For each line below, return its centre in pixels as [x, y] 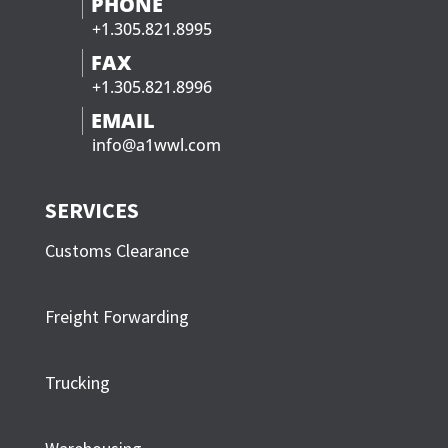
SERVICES [91, 209]
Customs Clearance [116, 250]
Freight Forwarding [116, 316]
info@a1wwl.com [156, 144]
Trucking [77, 382]
